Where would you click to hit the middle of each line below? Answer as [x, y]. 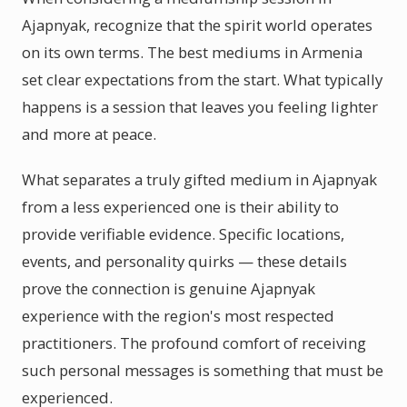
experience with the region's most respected [178, 316]
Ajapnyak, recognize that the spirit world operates [197, 25]
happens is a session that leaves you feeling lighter [200, 107]
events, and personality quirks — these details [184, 261]
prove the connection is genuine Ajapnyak [169, 288]
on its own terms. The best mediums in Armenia [192, 52]
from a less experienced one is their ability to [180, 207]
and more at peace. [89, 134]
